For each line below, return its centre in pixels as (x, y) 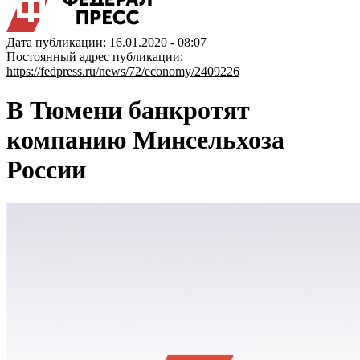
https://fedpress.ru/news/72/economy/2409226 (123, 71)
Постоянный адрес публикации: (95, 57)
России (46, 170)
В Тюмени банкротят (128, 110)
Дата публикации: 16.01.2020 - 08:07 (106, 42)
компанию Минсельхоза (145, 140)
